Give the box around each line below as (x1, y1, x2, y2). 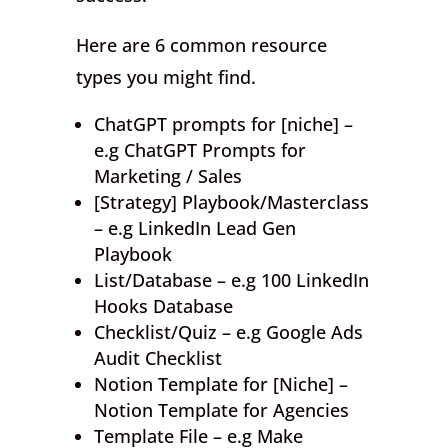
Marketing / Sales (94, 164, 243, 189)
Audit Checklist (94, 346, 223, 371)
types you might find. (76, 65, 257, 90)
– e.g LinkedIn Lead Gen (94, 216, 297, 241)
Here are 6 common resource (76, 33, 328, 58)
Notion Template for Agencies (94, 398, 350, 423)
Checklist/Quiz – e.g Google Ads (94, 320, 364, 345)
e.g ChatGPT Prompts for (94, 138, 307, 163)
